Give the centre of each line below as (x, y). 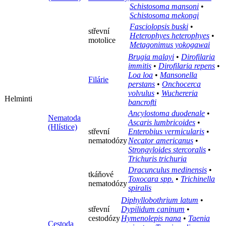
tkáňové (101, 175)
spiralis (140, 188)
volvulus (141, 93)
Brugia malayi (151, 57)
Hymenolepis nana (151, 218)
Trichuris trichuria (157, 159)
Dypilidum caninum (153, 209)
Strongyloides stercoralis (167, 150)
